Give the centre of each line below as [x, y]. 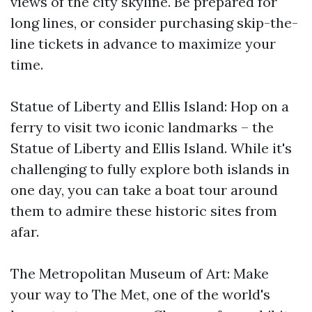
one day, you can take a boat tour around [144, 190]
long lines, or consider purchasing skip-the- [154, 23]
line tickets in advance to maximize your [143, 44]
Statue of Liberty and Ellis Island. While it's [151, 148]
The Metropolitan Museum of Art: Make [140, 273]
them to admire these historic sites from [144, 211]
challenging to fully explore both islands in [150, 169]
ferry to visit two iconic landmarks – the [142, 127]
